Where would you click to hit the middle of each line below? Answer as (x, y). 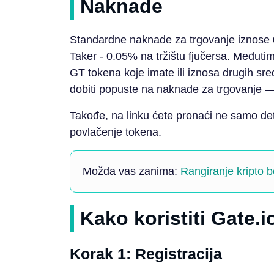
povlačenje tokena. (116, 132)
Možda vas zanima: (131, 171)
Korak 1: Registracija (146, 254)
